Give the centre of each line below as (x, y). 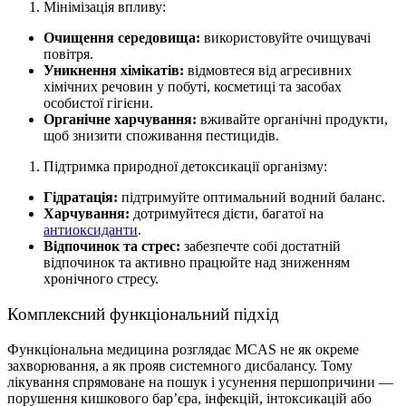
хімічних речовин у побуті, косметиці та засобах (193, 87)
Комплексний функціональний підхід (143, 314)
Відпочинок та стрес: (112, 246)
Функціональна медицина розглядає (121, 349)
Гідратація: (81, 198)
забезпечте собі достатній (261, 246)
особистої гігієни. (98, 103)
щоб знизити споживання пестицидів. (161, 136)
